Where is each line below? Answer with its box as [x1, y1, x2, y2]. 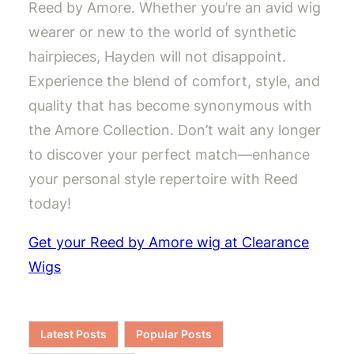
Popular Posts [136, 327, 212, 341]
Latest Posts [40, 327, 107, 341]
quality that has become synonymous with [28, 97, 312, 115]
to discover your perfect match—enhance [28, 146, 310, 164]
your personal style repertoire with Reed [28, 171, 298, 188]
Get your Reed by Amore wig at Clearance [28, 234, 309, 251]
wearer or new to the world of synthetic [28, 24, 296, 41]
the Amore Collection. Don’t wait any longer [28, 122, 321, 139]
